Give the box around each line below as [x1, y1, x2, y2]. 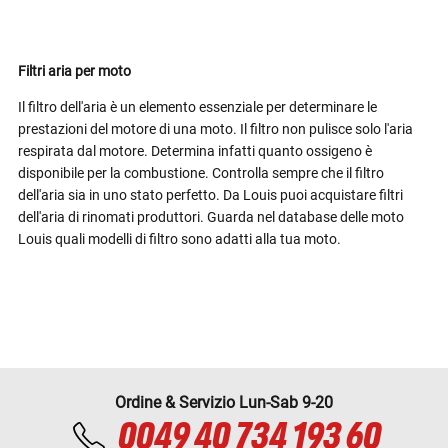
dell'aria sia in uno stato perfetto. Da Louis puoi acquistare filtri [18, 187, 403, 204]
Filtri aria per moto [18, 63, 131, 80]
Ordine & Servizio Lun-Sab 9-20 [115, 393, 333, 413]
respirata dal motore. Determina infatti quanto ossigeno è [18, 143, 372, 160]
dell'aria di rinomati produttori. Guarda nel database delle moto [18, 209, 404, 226]
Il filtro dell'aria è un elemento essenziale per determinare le [18, 99, 377, 116]
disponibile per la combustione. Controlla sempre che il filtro [18, 165, 384, 182]
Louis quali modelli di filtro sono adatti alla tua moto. [18, 231, 341, 248]
